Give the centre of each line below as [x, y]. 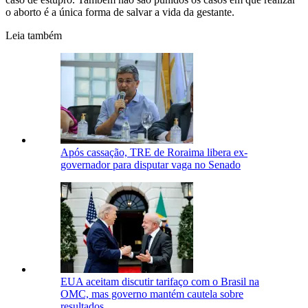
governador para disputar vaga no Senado [151, 165]
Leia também [34, 36]
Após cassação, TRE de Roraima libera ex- [154, 153]
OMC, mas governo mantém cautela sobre [152, 294]
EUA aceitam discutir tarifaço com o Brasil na [160, 282]
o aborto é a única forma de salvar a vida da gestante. [120, 12]
